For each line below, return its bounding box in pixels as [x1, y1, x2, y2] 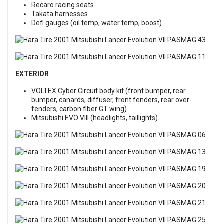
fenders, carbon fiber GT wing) [31, 105, 127, 113]
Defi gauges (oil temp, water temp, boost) [31, 19, 162, 27]
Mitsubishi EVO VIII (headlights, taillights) [31, 114, 158, 122]
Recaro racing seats [31, 1, 94, 9]
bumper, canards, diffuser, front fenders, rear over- [31, 96, 192, 104]
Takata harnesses [31, 10, 88, 18]
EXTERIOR [15, 70, 49, 78]
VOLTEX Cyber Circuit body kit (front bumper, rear [31, 87, 186, 95]
